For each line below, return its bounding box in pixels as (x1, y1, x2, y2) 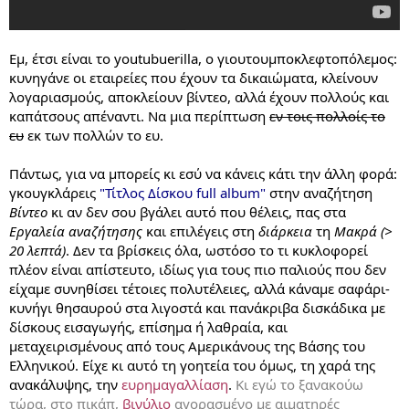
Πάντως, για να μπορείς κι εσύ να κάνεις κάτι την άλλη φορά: (9, 163, 397, 183)
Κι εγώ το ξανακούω (236, 374, 363, 393)
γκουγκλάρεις (9, 183, 100, 202)
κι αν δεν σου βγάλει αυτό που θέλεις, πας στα (47, 202, 346, 221)
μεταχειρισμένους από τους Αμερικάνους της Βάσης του (9, 336, 365, 355)
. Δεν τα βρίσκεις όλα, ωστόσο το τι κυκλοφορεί (66, 240, 368, 259)
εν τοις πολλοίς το (269, 106, 385, 125)
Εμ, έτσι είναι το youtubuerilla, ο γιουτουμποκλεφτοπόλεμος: (9, 48, 397, 68)
